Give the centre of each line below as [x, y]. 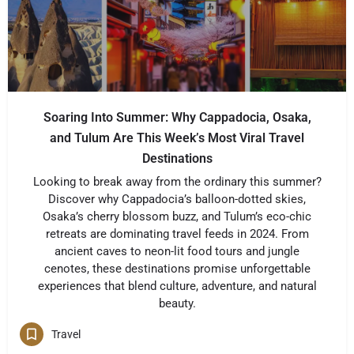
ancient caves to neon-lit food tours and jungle [177, 251]
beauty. [177, 303]
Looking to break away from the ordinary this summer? [177, 182]
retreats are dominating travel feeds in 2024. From [177, 234]
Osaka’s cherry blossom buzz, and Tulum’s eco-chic [177, 217]
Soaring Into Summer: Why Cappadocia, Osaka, [177, 117]
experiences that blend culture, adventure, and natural [177, 286]
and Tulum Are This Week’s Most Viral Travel [177, 138]
